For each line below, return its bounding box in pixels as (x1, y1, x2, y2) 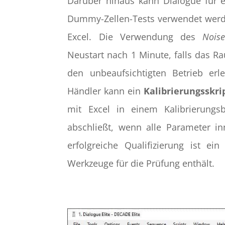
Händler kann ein (67, 84, 144, 97)
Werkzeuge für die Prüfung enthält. (67, 157, 215, 169)
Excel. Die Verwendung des (67, 30, 203, 43)
